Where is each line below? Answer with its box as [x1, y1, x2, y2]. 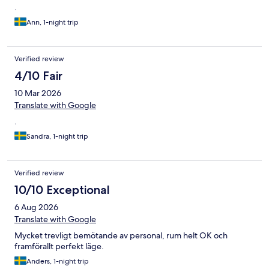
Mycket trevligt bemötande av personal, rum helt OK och [14, 230, 228, 241]
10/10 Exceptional [14, 183, 110, 198]
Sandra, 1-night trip [26, 131, 88, 142]
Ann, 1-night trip [26, 17, 79, 28]
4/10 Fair [14, 68, 62, 83]
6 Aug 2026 [14, 202, 58, 213]
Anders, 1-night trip [26, 256, 89, 267]
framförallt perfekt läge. [14, 241, 104, 252]
